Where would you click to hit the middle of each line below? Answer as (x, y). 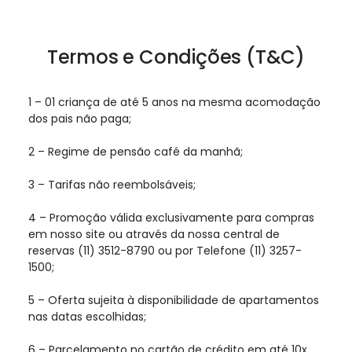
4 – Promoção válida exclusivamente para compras (171, 218)
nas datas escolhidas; (87, 317)
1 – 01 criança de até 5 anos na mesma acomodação (174, 103)
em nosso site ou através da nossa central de (154, 235)
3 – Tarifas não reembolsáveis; (112, 185)
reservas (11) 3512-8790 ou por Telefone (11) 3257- (165, 251)
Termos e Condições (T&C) (176, 57)
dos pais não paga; (80, 119)
